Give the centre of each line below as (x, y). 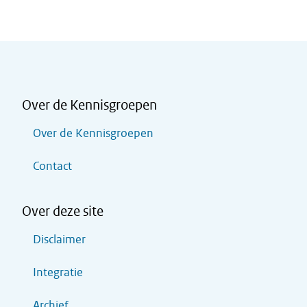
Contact (52, 166)
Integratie (58, 272)
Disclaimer (59, 240)
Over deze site (63, 211)
